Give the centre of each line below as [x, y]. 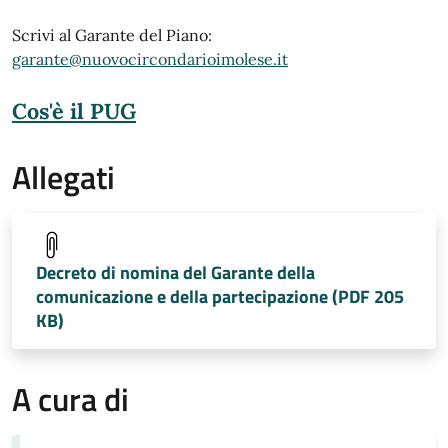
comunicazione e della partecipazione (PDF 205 [220, 296]
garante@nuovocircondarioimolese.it [150, 59]
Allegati [63, 177]
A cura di [70, 399]
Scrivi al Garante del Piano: [112, 35]
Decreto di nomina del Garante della [175, 272]
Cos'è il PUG [74, 111]
